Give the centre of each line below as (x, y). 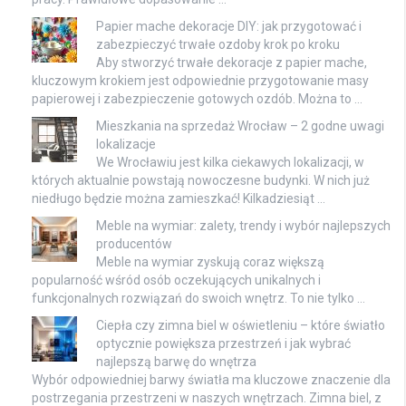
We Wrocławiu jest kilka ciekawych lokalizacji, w (230, 163)
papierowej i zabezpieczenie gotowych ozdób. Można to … (197, 99)
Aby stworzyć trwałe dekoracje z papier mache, (232, 63)
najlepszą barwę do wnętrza (176, 362)
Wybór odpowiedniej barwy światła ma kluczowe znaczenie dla (211, 380)
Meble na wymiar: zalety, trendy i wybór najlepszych (243, 226)
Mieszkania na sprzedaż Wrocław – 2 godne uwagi (240, 126)
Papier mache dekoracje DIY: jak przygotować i (229, 27)
